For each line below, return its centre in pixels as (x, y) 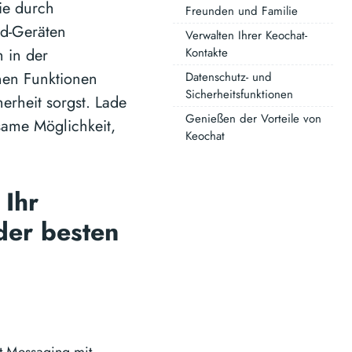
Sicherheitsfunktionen (239, 94)
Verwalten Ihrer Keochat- (246, 35)
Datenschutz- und (229, 77)
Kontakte (207, 53)
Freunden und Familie (242, 11)
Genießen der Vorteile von (253, 119)
